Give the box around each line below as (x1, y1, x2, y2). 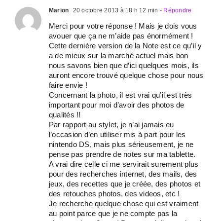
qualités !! (49, 110, 81, 119)
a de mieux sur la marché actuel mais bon (49, 51, 188, 60)
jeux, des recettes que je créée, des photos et (49, 180, 201, 188)
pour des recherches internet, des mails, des (49, 170, 197, 178)
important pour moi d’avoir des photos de (49, 101, 184, 109)
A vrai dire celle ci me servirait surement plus (49, 160, 199, 168)
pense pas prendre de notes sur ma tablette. (49, 150, 196, 158)
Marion (49, 7, 69, 14)
